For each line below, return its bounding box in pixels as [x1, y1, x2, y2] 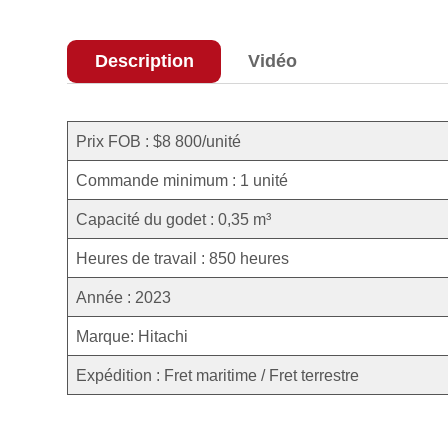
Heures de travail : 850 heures [76, 248, 290, 267]
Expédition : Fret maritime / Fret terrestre [76, 365, 368, 384]
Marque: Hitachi [76, 326, 193, 345]
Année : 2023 [76, 287, 172, 306]
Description [94, 51, 194, 72]
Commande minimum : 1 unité [76, 170, 293, 189]
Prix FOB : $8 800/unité [76, 131, 242, 150]
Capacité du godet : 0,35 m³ [76, 209, 296, 228]
